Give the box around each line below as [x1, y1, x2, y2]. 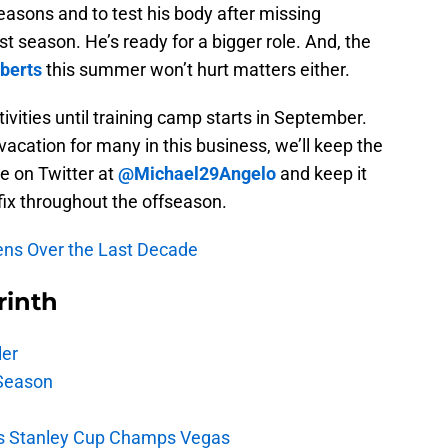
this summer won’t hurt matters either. [42, 59, 350, 81]
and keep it [276, 163, 367, 185]
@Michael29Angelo [118, 163, 276, 185]
